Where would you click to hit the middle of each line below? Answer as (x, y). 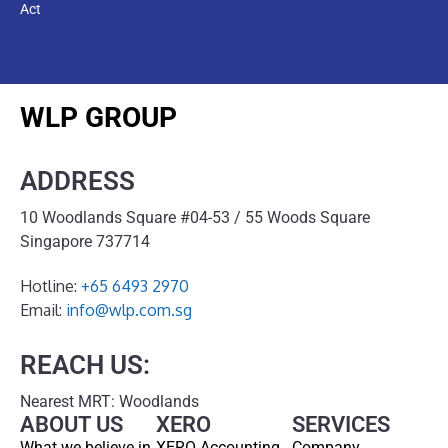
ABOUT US (71, 424)
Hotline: (50, 285)
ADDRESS (77, 180)
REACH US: (85, 364)
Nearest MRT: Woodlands (109, 401)
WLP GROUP (98, 117)
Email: (43, 309)
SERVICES (341, 424)
